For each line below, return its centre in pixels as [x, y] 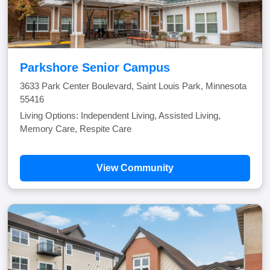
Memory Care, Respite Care [76, 129]
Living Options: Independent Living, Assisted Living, [120, 115]
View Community [135, 168]
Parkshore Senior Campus [95, 67]
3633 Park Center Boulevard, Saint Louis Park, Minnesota [133, 86]
